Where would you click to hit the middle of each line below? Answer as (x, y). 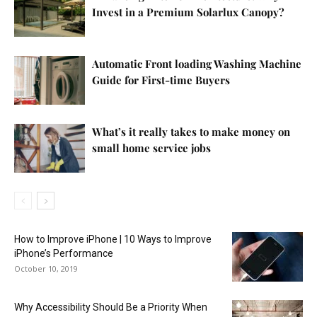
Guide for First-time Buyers (161, 80)
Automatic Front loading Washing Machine (197, 64)
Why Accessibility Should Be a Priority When (111, 307)
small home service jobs (151, 148)
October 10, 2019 (46, 269)
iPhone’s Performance (64, 253)
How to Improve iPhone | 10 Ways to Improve (113, 239)
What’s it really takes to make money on (191, 132)
